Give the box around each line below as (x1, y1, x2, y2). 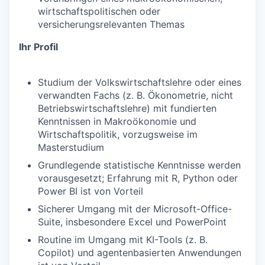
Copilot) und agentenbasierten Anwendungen (38, 246, 241, 258)
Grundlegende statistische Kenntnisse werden (38, 159, 241, 171)
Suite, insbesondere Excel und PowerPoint (38, 215, 227, 228)
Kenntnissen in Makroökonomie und (38, 115, 196, 127)
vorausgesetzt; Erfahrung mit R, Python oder (38, 172, 238, 184)
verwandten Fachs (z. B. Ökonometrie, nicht (38, 89, 233, 101)
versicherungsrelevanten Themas (38, 18, 185, 30)
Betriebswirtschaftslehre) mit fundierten (38, 102, 216, 114)
